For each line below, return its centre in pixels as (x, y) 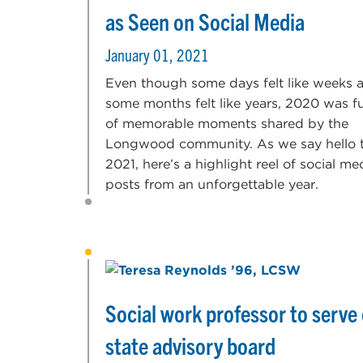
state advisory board (190, 345)
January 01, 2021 (157, 54)
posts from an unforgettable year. (212, 184)
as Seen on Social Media (205, 21)
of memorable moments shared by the (227, 123)
